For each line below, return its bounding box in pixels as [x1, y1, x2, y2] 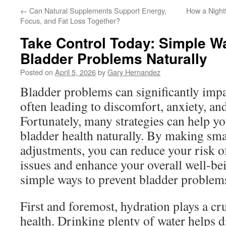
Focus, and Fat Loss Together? [20, 15, 120, 26]
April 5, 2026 [55, 67, 96, 77]
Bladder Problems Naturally [20, 48, 207, 69]
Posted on [20, 67, 53, 77]
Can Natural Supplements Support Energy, [27, 5, 166, 16]
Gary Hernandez [107, 67, 160, 77]
